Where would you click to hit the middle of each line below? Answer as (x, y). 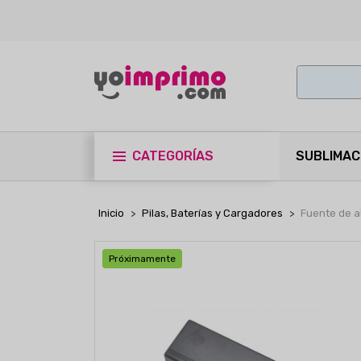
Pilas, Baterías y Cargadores (212, 213)
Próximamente (142, 259)
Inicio (111, 213)
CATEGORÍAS (173, 156)
